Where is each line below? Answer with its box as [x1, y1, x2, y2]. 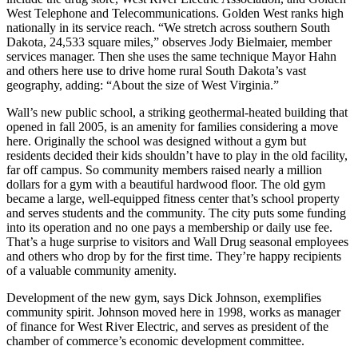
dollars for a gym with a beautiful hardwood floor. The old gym [6, 177, 325, 192]
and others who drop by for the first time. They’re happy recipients [6, 249, 341, 264]
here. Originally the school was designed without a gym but [6, 134, 306, 149]
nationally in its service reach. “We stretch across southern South [6, 21, 330, 35]
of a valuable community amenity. [6, 264, 177, 278]
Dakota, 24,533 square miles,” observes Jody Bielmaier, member [6, 35, 332, 50]
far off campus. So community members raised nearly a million [6, 163, 322, 177]
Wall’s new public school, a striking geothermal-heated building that [6, 105, 348, 120]
